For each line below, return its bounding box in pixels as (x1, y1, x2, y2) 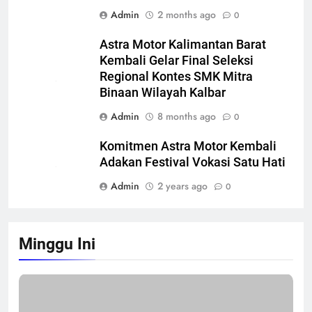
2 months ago (157, 7, 216, 22)
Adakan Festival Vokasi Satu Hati (100, 155, 286, 169)
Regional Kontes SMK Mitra (100, 69, 253, 84)
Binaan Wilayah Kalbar (100, 85, 226, 100)
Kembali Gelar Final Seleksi (100, 53, 253, 68)
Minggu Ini (19, 233, 95, 253)
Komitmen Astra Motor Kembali (100, 139, 276, 153)
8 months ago (157, 109, 216, 123)
